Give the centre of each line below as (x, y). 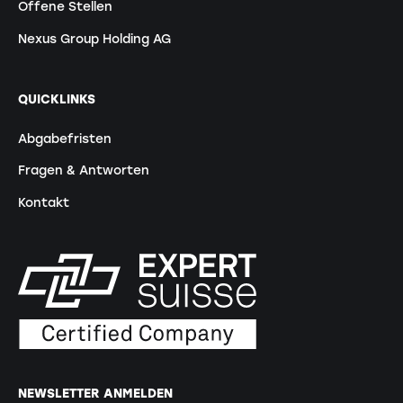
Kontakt (43, 203)
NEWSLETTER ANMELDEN (95, 393)
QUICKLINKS (56, 99)
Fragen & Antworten (83, 170)
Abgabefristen (64, 138)
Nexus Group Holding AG (94, 38)
